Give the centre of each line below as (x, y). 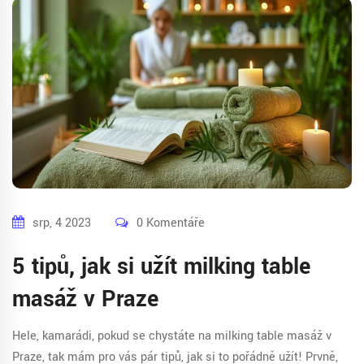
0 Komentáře (171, 223)
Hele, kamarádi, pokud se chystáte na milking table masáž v (172, 336)
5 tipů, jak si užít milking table (161, 267)
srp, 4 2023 (62, 223)
